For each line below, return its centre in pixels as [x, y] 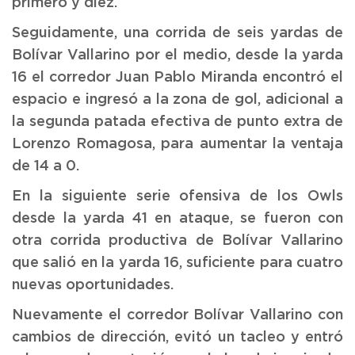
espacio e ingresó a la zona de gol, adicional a [177, 99]
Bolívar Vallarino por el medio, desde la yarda [177, 55]
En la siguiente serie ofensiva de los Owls [177, 196]
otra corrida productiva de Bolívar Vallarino [177, 240]
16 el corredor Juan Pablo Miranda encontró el [177, 77]
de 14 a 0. [46, 166]
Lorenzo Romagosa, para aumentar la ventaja [177, 144]
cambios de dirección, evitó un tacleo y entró [177, 337]
